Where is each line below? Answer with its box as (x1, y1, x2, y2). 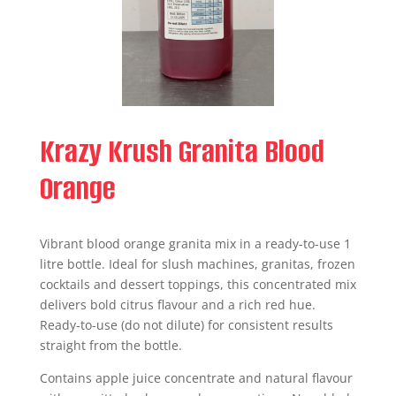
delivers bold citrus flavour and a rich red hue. (39, 296, 316, 313)
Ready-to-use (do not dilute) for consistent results (39, 316, 333, 333)
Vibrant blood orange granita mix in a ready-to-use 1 (39, 235, 351, 252)
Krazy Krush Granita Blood (39, 130, 324, 172)
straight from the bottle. (39, 337, 182, 354)
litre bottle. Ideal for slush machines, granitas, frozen (39, 255, 355, 272)
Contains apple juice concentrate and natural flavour (39, 369, 353, 386)
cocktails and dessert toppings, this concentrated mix (39, 276, 356, 293)
